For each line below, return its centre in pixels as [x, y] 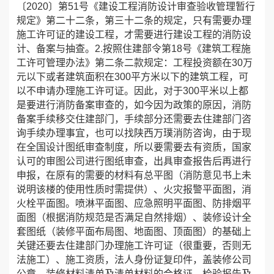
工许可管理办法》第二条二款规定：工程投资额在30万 [135, 63]
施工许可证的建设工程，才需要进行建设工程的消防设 [134, 35]
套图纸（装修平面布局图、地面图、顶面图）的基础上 [134, 231]
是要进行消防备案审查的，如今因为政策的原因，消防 [134, 105]
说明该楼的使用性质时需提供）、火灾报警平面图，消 [134, 189]
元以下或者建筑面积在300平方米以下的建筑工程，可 [132, 77]
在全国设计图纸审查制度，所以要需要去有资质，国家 [134, 147]
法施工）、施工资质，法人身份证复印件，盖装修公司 [134, 260]
